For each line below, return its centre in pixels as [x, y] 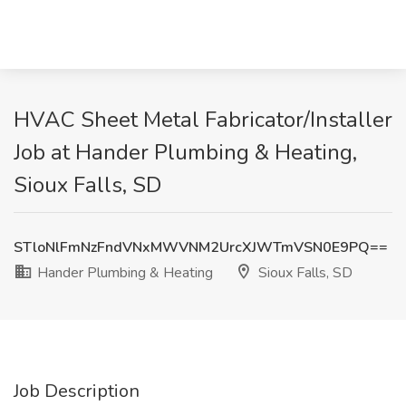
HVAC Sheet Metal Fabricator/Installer [203, 120]
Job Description [77, 391]
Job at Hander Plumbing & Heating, [185, 152]
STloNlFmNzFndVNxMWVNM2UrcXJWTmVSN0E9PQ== [201, 247]
